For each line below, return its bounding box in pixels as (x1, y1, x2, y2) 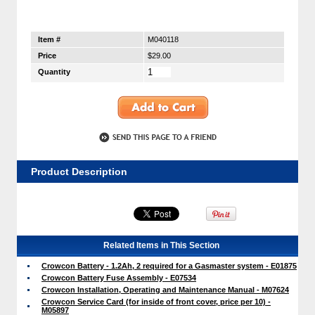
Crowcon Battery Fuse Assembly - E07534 (41, 273, 196, 282)
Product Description (31, 165, 127, 177)
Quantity (38, 67, 70, 77)
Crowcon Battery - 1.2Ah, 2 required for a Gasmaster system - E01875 (41, 261, 297, 270)
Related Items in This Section (103, 240, 219, 250)
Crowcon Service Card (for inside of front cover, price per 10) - (41, 297, 271, 306)
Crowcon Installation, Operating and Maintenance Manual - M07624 (41, 285, 289, 294)
